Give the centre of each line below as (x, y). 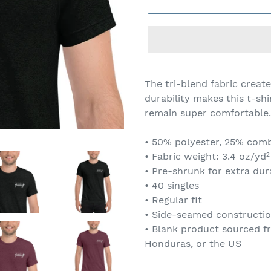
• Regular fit (173, 200)
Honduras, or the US (193, 244)
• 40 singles (172, 186)
